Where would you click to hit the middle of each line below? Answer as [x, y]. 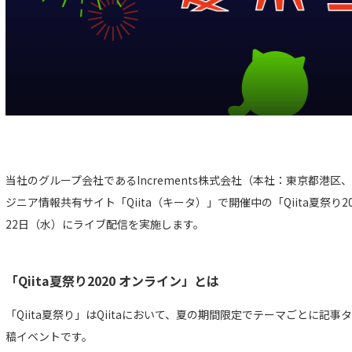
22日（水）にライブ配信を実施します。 [105, 224]
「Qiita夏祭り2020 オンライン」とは [112, 281]
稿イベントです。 [49, 337]
